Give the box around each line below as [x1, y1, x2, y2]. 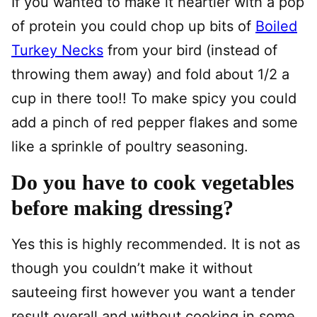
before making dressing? [11, 196, 234, 219]
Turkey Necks [11, 42, 103, 59]
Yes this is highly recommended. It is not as [11, 236, 300, 253]
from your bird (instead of [103, 42, 277, 59]
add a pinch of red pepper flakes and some [11, 114, 298, 131]
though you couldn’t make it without [11, 260, 253, 277]
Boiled [255, 18, 297, 35]
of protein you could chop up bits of [11, 18, 255, 35]
